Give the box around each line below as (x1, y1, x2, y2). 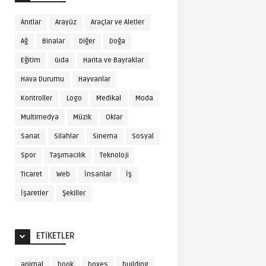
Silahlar (54, 132, 78, 141)
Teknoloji (100, 151, 129, 160)
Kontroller (21, 94, 52, 103)
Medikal (96, 94, 121, 103)
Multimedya (21, 113, 59, 122)
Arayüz (55, 18, 77, 27)
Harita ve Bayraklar (83, 56, 144, 65)
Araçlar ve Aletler (91, 18, 144, 27)
